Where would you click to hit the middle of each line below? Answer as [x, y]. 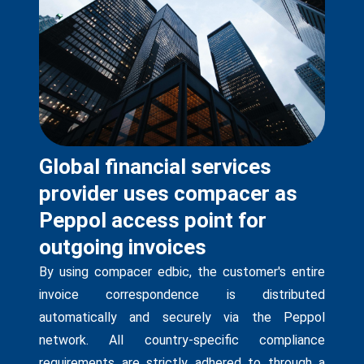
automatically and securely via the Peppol [182, 317]
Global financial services [155, 166]
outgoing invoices [123, 247]
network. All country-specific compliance [182, 340]
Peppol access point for [153, 220]
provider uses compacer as [168, 193]
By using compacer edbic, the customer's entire [182, 271]
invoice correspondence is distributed [182, 294]
